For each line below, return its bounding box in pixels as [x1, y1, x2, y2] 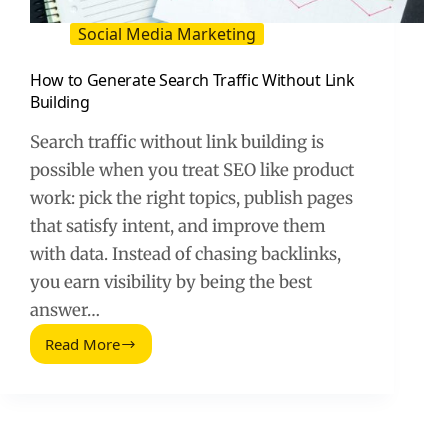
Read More [45, 334, 120, 355]
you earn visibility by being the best [30, 271, 312, 294]
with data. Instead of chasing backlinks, [30, 243, 341, 266]
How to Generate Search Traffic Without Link [30, 69, 355, 92]
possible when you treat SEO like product [30, 159, 354, 182]
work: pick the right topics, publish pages [30, 187, 353, 210]
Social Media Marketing [78, 23, 256, 46]
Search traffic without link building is [30, 131, 324, 154]
